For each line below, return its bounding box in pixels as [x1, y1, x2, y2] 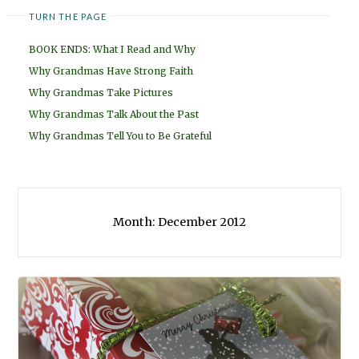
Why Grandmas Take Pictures [29, 87, 173, 99]
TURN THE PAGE [28, 10, 107, 22]
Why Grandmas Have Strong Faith [29, 65, 193, 78]
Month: [113, 215, 158, 230]
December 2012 [158, 215, 246, 230]
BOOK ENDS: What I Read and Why [29, 43, 196, 56]
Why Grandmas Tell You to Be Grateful [29, 130, 212, 143]
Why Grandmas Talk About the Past [29, 108, 199, 121]
